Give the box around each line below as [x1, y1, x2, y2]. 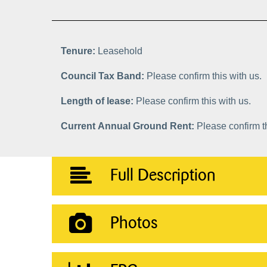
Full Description [110, 167, 216, 184]
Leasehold [98, 45, 142, 56]
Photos [110, 215, 158, 232]
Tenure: [61, 45, 98, 56]
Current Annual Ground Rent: [61, 120, 197, 131]
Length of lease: [61, 95, 136, 106]
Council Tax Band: [61, 70, 147, 81]
